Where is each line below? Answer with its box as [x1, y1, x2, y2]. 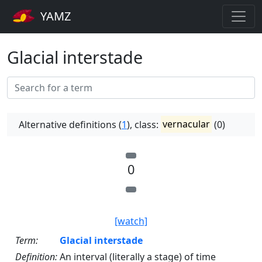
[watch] [115, 214, 147, 227]
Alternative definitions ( [19, 118, 122, 131]
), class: [127, 118, 161, 131]
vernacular [163, 118, 211, 131]
